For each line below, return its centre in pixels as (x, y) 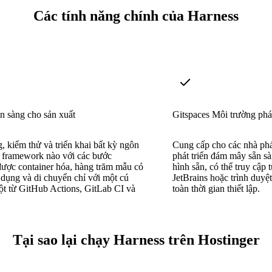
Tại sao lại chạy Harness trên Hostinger (136, 240)
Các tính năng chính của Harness (136, 16)
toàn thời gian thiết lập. (216, 188)
